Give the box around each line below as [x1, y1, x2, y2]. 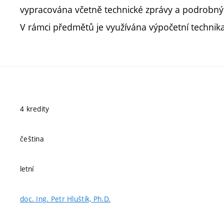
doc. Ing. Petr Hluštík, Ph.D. [20, 194, 111, 203]
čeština [20, 134, 44, 143]
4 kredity [20, 104, 49, 113]
